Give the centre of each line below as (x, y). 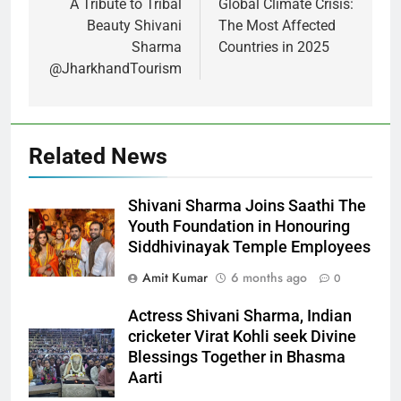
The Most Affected (277, 26)
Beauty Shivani (134, 26)
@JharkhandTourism (115, 69)
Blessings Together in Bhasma (237, 358)
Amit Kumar (175, 278)
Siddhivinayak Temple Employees (249, 247)
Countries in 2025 (274, 47)
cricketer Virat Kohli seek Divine (242, 337)
